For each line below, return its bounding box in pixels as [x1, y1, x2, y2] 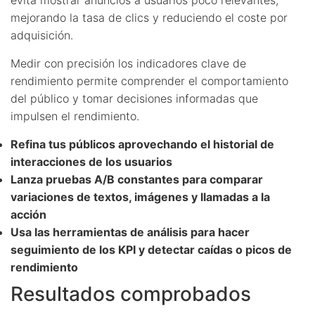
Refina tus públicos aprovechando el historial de [11, 136, 274, 151]
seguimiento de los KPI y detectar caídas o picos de [11, 242, 292, 257]
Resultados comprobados [11, 281, 251, 306]
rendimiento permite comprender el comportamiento [11, 73, 288, 88]
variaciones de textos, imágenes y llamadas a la [11, 189, 270, 204]
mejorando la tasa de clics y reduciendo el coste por [11, 10, 288, 25]
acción [11, 207, 46, 221]
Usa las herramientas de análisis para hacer [11, 224, 250, 239]
